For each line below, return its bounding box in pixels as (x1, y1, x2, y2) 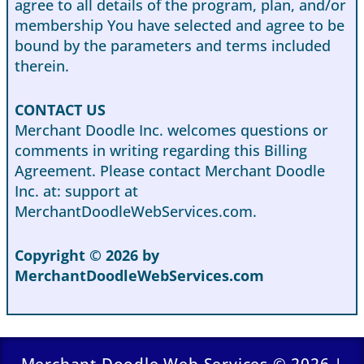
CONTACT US (15, 100, 106, 120)
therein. (15, 56, 69, 76)
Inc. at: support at (15, 181, 138, 201)
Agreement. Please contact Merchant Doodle (15, 161, 325, 181)
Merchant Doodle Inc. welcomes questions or (15, 120, 328, 141)
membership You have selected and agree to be (15, 15, 344, 36)
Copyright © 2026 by (15, 245, 159, 265)
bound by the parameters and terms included (15, 36, 331, 56)
